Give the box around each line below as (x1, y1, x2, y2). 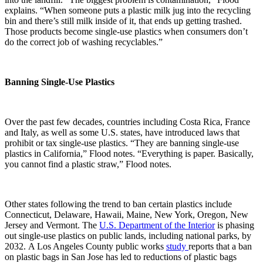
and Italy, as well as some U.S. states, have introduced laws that (5, 127, 240, 137)
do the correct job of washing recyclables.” (5, 36, 163, 47)
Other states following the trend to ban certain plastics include (5, 198, 232, 209)
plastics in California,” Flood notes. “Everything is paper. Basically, (5, 148, 254, 159)
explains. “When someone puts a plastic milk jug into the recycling (5, 5, 251, 15)
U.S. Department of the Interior (99, 220, 215, 230)
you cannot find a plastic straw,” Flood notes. (5, 159, 171, 169)
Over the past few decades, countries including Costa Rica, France (5, 116, 250, 127)
